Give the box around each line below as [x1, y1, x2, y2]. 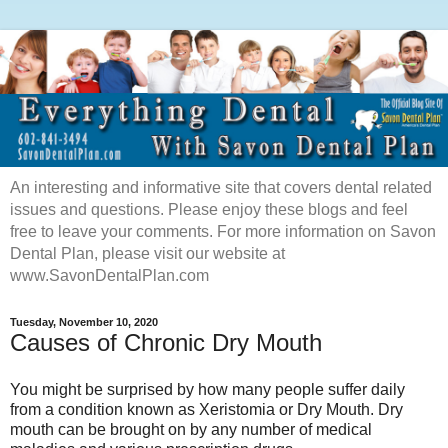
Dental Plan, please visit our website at [10, 244, 285, 262]
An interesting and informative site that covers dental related [10, 178, 432, 196]
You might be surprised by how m [10, 381, 245, 399]
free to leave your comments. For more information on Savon [10, 222, 436, 240]
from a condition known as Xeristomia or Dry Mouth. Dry [10, 401, 403, 419]
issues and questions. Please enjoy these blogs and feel [10, 200, 408, 218]
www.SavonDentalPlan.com [10, 266, 209, 284]
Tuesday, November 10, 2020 [10, 316, 158, 329]
